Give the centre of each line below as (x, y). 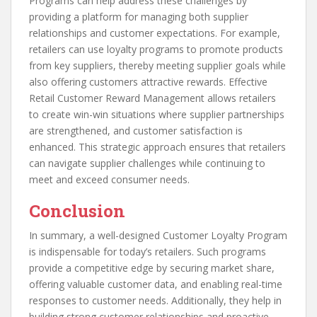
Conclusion (77, 211)
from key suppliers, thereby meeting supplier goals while (157, 66)
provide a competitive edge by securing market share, (152, 268)
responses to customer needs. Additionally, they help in (155, 301)
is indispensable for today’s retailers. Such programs (148, 252)
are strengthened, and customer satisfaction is (136, 131)
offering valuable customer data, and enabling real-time (156, 284)
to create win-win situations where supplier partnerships (157, 115)
